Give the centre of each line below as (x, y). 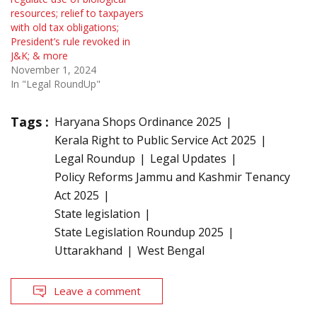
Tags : (30, 122)
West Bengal (171, 251)
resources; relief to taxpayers (77, 13)
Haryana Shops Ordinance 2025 (138, 122)
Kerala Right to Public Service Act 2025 (155, 140)
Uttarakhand (88, 251)
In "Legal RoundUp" (56, 84)
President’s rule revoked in (70, 42)
